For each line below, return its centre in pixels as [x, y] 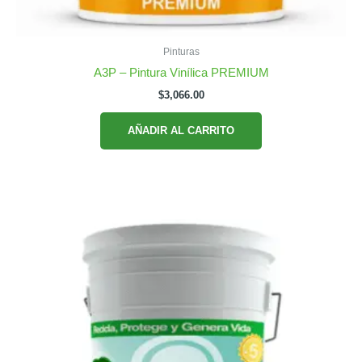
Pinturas [181, 52]
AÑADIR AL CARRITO [181, 130]
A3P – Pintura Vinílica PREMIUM [181, 72]
